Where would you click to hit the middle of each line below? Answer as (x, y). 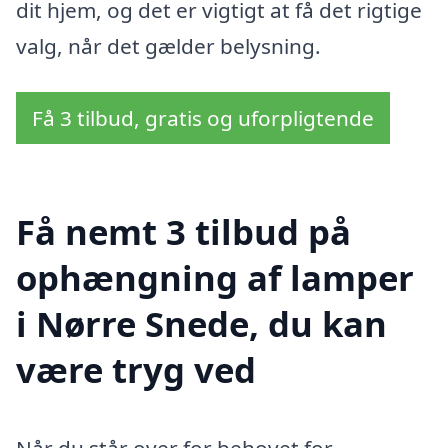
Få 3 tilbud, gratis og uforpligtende (203, 117)
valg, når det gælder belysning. (168, 46)
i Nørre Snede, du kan (201, 323)
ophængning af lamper (215, 277)
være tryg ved (136, 369)
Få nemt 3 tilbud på (183, 231)
